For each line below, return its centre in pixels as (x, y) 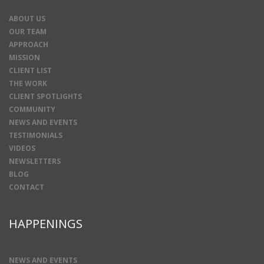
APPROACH (29, 45)
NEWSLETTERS (35, 161)
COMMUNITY (32, 110)
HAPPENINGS (46, 224)
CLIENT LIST (30, 71)
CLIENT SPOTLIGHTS (45, 97)
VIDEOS (22, 148)
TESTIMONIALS (36, 136)
